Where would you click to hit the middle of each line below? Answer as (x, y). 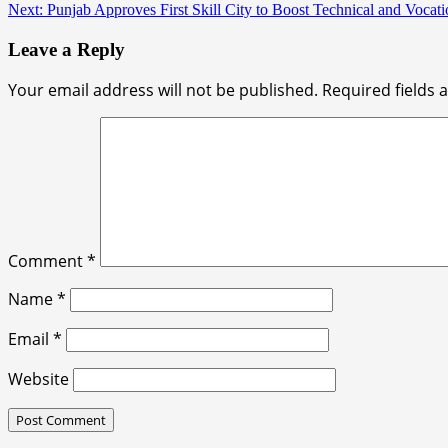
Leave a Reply (66, 49)
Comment (47, 261)
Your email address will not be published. (163, 90)
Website (38, 379)
